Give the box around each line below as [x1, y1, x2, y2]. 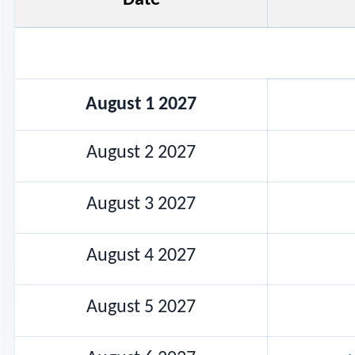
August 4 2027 [86, 246, 196, 265]
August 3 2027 [86, 194, 196, 214]
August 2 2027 [86, 143, 196, 162]
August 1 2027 [86, 94, 197, 114]
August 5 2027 [86, 297, 196, 317]
